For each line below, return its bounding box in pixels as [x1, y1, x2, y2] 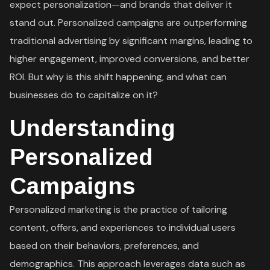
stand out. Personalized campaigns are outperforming [10, 16, 248, 29]
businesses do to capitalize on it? [10, 88, 159, 101]
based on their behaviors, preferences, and [10, 239, 199, 252]
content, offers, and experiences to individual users [10, 221, 236, 234]
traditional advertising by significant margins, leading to [10, 34, 253, 47]
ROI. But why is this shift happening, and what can [10, 70, 227, 83]
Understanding [10, 115, 176, 141]
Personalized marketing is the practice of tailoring [10, 202, 228, 216]
